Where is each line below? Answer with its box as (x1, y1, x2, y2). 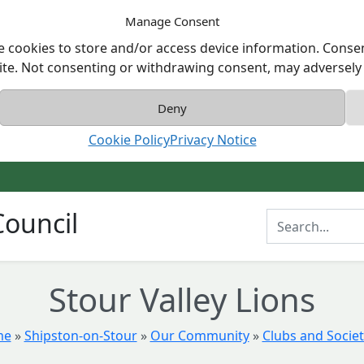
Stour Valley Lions (49, 277, 315, 322)
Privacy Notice (169, 131, 257, 149)
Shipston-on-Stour (24, 327, 137, 344)
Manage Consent (125, 13, 219, 29)
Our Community (149, 327, 249, 344)
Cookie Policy (88, 131, 170, 149)
